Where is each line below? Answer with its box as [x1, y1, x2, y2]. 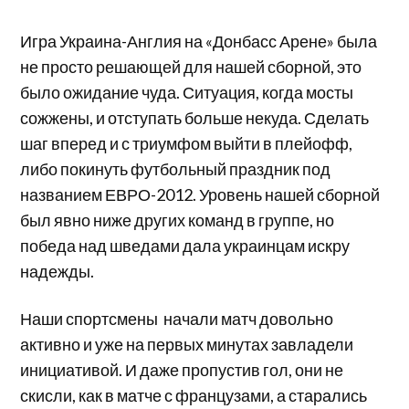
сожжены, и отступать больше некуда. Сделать [20, 107, 370, 128]
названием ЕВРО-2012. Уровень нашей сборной [20, 184, 381, 204]
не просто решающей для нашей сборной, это [20, 56, 362, 77]
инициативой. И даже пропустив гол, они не [20, 359, 344, 380]
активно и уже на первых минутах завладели [20, 333, 354, 354]
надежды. [20, 260, 95, 281]
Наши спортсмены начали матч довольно [20, 308, 334, 329]
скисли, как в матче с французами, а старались [20, 384, 368, 405]
